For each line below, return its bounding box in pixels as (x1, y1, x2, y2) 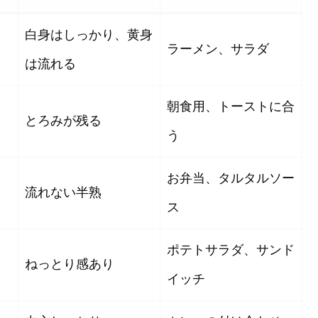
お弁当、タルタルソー (167, 171, 295, 186)
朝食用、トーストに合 (167, 99, 295, 114)
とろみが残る (25, 114, 102, 128)
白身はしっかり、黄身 (25, 28, 153, 43)
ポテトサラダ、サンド (167, 243, 295, 258)
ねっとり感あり (25, 257, 114, 272)
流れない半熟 (25, 185, 102, 200)
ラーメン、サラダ (167, 42, 269, 57)
